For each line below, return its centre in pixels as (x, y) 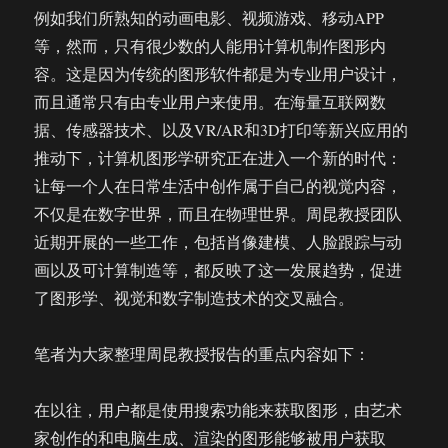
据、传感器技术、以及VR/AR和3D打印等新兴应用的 (221, 129)
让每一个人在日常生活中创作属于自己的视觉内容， (218, 185)
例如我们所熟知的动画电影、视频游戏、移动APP (209, 17)
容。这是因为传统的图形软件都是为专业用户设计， (218, 73)
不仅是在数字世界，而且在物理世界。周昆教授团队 (218, 213)
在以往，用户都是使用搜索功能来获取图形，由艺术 (218, 409)
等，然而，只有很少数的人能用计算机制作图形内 (210, 45)
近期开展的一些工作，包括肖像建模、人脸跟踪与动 (218, 241)
